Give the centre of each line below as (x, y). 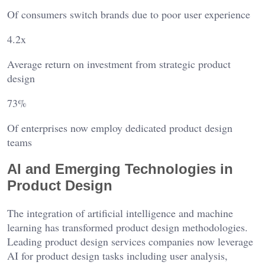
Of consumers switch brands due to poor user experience (129, 14)
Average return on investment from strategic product (119, 64)
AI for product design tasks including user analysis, (117, 256)
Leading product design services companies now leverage (130, 242)
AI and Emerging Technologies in (120, 169)
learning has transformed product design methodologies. (127, 227)
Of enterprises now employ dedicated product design (120, 128)
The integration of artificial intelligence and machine (120, 213)
